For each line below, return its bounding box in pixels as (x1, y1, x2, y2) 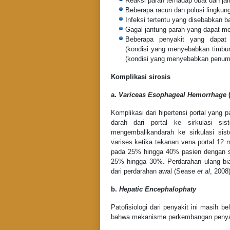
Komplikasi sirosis (110, 73, 170, 81)
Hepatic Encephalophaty (119, 185, 196, 194)
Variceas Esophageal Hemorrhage (118, 91, 226, 99)
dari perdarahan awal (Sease (110, 167, 197, 176)
